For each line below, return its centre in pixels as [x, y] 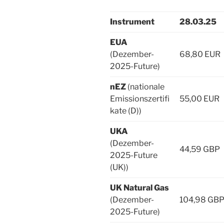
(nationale [146, 86]
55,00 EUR [199, 98]
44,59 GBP [200, 149]
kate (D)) [126, 110]
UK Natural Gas [139, 187]
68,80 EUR [200, 54]
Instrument [132, 21]
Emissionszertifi [140, 98]
